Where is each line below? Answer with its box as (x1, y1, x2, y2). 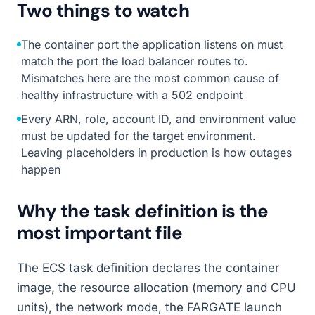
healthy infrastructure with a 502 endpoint (21, 88, 243, 102)
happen (21, 162, 60, 176)
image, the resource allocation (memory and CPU (17, 281, 296, 295)
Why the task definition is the (17, 199, 269, 223)
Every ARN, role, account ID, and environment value (21, 112, 296, 126)
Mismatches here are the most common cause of (21, 71, 279, 85)
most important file (17, 221, 183, 245)
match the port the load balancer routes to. (21, 54, 248, 68)
